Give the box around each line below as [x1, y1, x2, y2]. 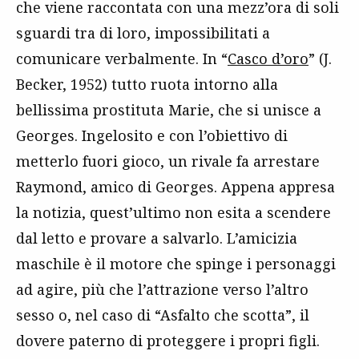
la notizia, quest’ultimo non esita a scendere [16, 203, 331, 223]
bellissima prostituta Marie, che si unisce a [16, 100, 321, 120]
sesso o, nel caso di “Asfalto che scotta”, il [16, 305, 309, 325]
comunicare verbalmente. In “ [16, 49, 228, 69]
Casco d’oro [228, 49, 309, 69]
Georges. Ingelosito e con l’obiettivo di [16, 126, 288, 146]
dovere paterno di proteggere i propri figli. [16, 331, 320, 351]
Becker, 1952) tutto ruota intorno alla [16, 75, 278, 95]
